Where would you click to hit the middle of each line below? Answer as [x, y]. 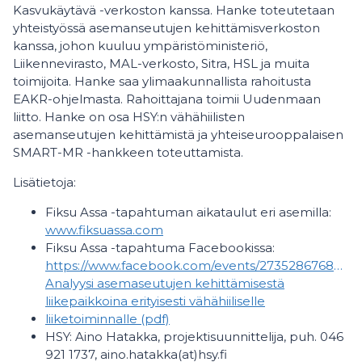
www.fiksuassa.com [104, 230]
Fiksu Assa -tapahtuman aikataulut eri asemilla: [188, 213]
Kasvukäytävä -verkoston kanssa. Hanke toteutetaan [174, 11]
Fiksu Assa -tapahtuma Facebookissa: [162, 248]
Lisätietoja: [44, 183]
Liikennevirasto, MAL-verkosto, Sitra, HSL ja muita [161, 64]
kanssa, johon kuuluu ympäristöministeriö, [140, 46]
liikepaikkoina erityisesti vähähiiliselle [155, 301]
